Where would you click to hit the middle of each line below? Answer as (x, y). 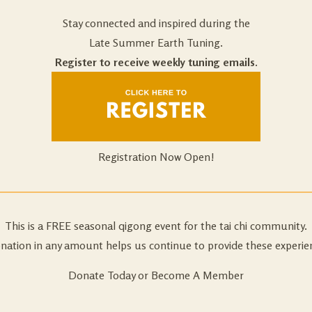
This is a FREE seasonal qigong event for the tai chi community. (156, 225)
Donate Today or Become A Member (156, 275)
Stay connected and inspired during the (156, 23)
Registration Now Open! (156, 156)
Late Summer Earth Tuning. (156, 42)
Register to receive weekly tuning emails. (156, 62)
